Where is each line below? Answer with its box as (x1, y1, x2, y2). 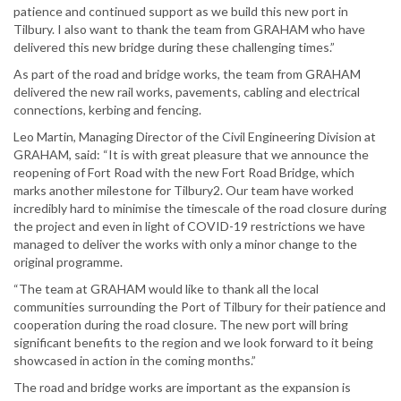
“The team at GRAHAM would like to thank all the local (13, 281, 319, 297)
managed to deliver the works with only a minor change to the (13, 236, 357, 252)
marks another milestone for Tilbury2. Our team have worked (13, 183, 354, 199)
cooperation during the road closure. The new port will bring (13, 317, 348, 333)
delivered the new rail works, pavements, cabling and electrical (13, 84, 360, 100)
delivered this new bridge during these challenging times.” (13, 39, 335, 55)
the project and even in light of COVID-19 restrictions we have (13, 218, 365, 235)
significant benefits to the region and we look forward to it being (13, 335, 373, 351)
